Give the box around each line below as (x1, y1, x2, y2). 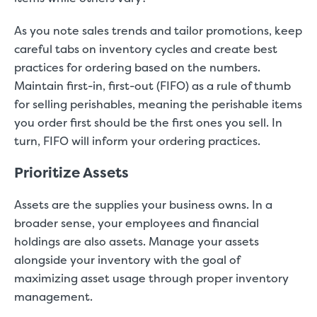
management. (14, 289, 96, 304)
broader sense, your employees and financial (14, 215, 259, 231)
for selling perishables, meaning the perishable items (14, 96, 302, 112)
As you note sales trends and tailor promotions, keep (14, 23, 302, 38)
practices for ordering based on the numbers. (14, 59, 260, 75)
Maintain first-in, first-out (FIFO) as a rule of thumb (14, 78, 291, 93)
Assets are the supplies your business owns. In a (14, 197, 272, 212)
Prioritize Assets (14, 163, 132, 182)
